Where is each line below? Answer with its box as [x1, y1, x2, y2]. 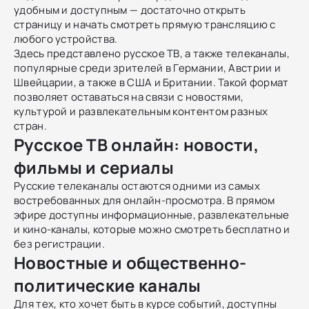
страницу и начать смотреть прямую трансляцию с [14, 17, 276, 32]
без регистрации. [14, 236, 105, 251]
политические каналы [14, 273, 201, 297]
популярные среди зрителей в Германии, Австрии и [14, 60, 281, 75]
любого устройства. [14, 31, 118, 46]
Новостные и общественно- [14, 250, 247, 274]
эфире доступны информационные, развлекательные [14, 207, 290, 222]
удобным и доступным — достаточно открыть [14, 2, 246, 17]
